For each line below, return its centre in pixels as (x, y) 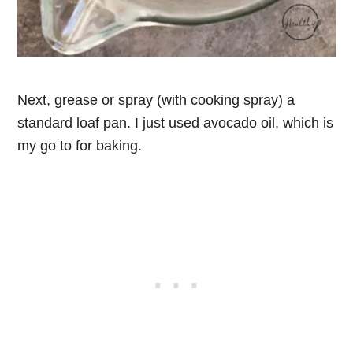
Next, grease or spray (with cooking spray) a (156, 100)
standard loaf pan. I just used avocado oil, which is (176, 123)
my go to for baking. (80, 146)
